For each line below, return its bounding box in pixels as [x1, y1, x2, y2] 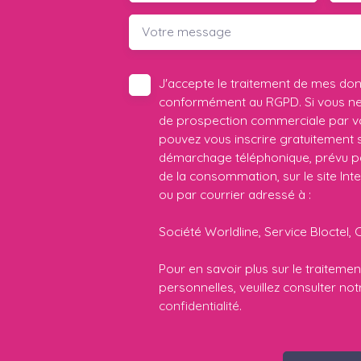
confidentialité [159, 297, 239, 314]
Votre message [142, 23, 231, 40]
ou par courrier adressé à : [159, 186, 311, 203]
